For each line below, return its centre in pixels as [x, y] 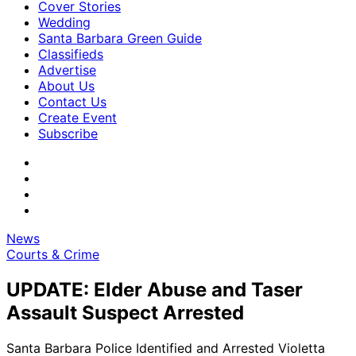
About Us [66, 86]
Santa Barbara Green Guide [120, 38]
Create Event [77, 118]
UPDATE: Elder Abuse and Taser [155, 289]
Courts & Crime [53, 254]
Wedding [64, 22]
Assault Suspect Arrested [125, 312]
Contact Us [72, 102]
